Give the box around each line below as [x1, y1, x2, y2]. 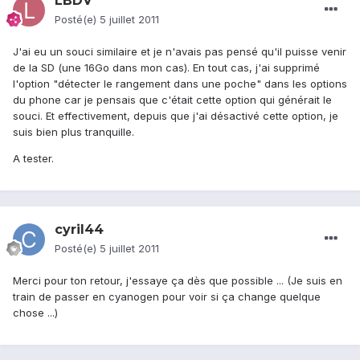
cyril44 [55, 222, 104, 238]
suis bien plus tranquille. [13, 125, 134, 139]
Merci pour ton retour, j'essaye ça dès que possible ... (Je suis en [13, 274, 342, 288]
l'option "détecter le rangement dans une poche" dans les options [13, 77, 347, 91]
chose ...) [13, 306, 58, 320]
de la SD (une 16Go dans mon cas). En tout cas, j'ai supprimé [13, 61, 320, 75]
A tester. [13, 152, 54, 166]
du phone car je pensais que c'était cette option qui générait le [13, 93, 332, 107]
